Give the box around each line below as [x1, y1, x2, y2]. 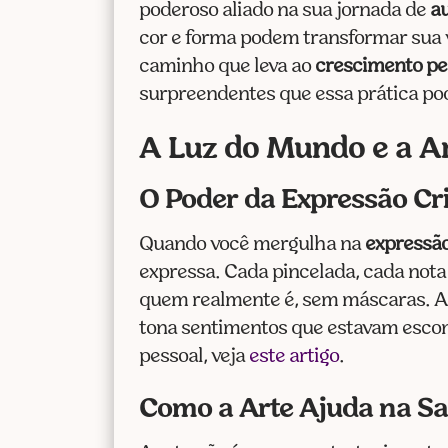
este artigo [249, 346, 340, 367]
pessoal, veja [139, 346, 250, 367]
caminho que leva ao [139, 56, 316, 77]
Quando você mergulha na [139, 234, 366, 255]
